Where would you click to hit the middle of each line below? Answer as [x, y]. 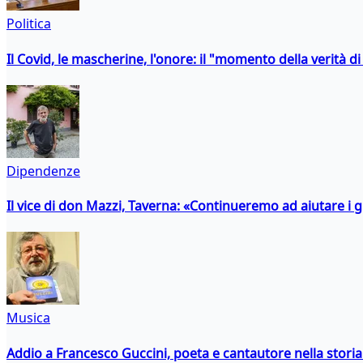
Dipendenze [43, 171]
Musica [28, 318]
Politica [29, 24]
